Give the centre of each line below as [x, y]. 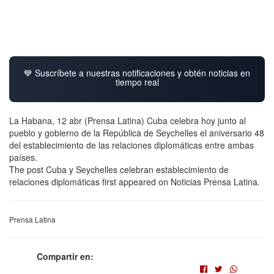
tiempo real [137, 82]
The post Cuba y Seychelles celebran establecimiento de [119, 169]
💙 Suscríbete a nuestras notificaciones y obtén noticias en [137, 72]
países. [23, 157]
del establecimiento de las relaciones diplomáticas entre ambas [131, 145]
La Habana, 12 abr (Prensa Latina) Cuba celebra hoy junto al [128, 120]
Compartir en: [65, 256]
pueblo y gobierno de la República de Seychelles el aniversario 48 [137, 132]
